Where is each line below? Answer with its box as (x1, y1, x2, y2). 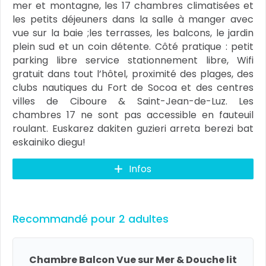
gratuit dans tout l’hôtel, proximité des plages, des (12, 67, 254, 81)
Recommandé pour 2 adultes (12, 211, 169, 226)
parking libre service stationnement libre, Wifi (12, 53, 254, 67)
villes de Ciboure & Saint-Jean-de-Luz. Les (12, 94, 254, 108)
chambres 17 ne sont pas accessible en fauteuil (12, 108, 254, 122)
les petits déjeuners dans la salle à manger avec (12, 12, 254, 26)
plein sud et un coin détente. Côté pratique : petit (12, 40, 254, 53)
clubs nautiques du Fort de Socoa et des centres (12, 81, 254, 94)
